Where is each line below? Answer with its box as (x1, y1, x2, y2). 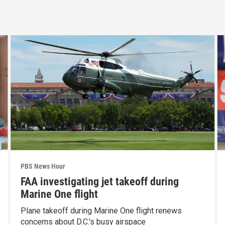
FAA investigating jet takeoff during (20, 175, 179, 188)
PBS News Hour (20, 162, 65, 170)
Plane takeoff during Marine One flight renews (20, 205, 182, 215)
